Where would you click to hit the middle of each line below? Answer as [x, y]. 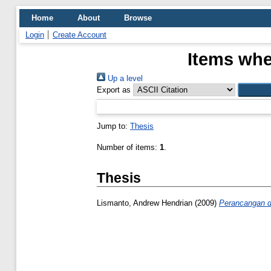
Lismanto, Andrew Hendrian [145, 203]
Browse [138, 18]
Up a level [124, 78]
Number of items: [128, 147]
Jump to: [113, 126]
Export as [114, 90]
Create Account [80, 35]
